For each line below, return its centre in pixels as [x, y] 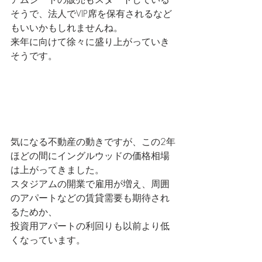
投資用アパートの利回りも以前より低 [90, 225]
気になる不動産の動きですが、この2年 [93, 141]
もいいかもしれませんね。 [67, 27]
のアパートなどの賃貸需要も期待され [90, 197]
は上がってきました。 [57, 169]
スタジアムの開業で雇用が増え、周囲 [90, 183]
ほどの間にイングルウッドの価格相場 [90, 155]
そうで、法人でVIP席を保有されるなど [91, 13]
